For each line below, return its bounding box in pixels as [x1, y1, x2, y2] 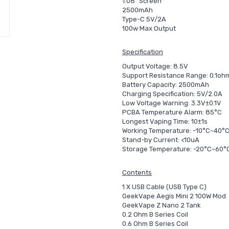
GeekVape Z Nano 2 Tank [122, 201, 201, 209]
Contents [122, 169, 152, 176]
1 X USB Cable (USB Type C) [122, 183, 207, 191]
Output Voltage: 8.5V [122, 62, 188, 70]
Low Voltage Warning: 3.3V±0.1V [122, 99, 221, 107]
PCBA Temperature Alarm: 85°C [122, 108, 222, 116]
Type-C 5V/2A [122, 15, 166, 23]
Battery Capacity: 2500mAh [122, 81, 209, 88]
